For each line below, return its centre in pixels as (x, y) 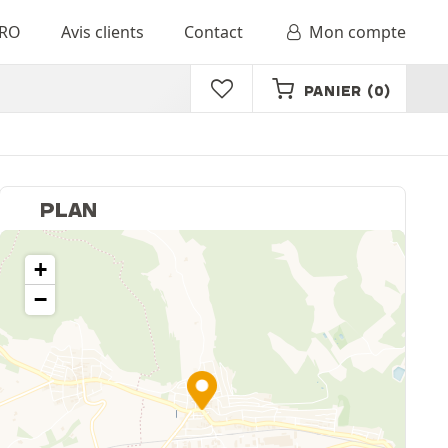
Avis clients (102, 32)
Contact (213, 32)
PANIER (332, 91)
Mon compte (357, 32)
